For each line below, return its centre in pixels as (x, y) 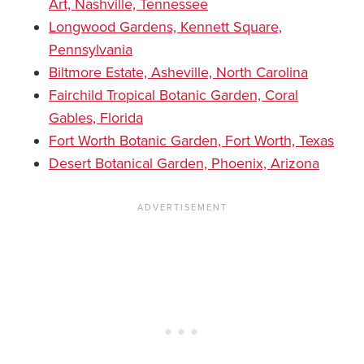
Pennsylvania (91, 50)
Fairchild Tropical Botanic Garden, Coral (173, 95)
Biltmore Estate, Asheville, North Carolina (178, 73)
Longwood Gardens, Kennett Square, (165, 27)
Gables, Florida (96, 118)
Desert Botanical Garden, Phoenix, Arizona (184, 164)
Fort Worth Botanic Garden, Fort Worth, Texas (191, 141)
